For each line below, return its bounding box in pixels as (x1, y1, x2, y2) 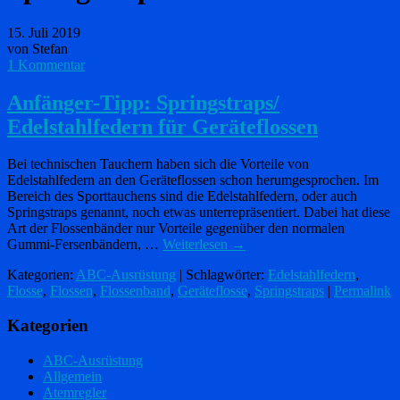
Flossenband (100, 283, 171, 299)
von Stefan (7, 40, 68, 56)
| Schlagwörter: (176, 267, 268, 283)
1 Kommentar (7, 56, 85, 72)
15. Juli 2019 (7, 24, 80, 40)
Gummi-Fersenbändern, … (7, 237, 162, 253)
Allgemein (43, 368, 102, 384)
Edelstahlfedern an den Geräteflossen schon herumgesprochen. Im (7, 172, 379, 188)
